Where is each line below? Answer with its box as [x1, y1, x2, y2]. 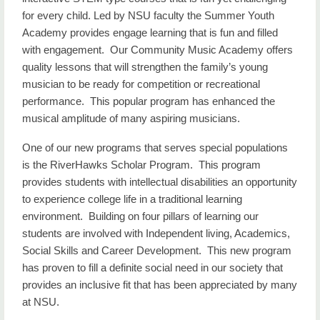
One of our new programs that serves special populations [22, 141, 288, 154]
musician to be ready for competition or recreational [22, 78, 260, 90]
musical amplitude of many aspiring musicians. [22, 112, 246, 124]
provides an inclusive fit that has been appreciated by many [22, 279, 297, 291]
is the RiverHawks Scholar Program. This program [22, 159, 261, 171]
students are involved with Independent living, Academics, [22, 227, 290, 239]
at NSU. [22, 296, 59, 308]
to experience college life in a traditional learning [22, 193, 242, 205]
